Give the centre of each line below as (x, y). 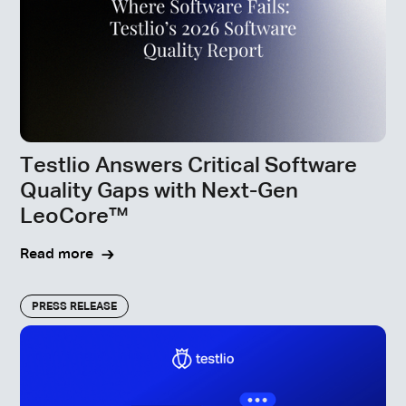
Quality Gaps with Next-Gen (159, 192)
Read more (57, 255)
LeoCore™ (75, 217)
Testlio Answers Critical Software (189, 166)
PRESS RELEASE (75, 308)
